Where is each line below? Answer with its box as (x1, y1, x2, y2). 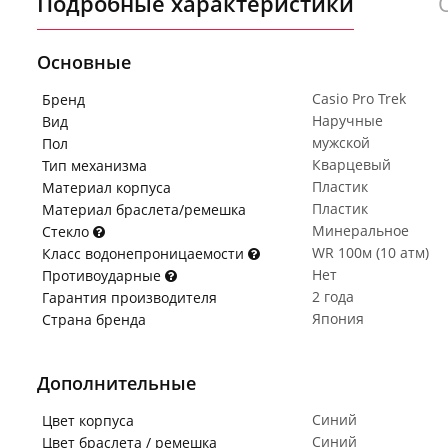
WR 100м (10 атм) (312, 243, 429, 262)
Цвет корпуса (42, 411, 134, 430)
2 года (312, 287, 354, 306)
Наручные (312, 111, 383, 130)
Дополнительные (37, 371, 196, 395)
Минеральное (312, 221, 409, 240)
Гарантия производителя (42, 288, 217, 307)
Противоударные (42, 266, 165, 285)
